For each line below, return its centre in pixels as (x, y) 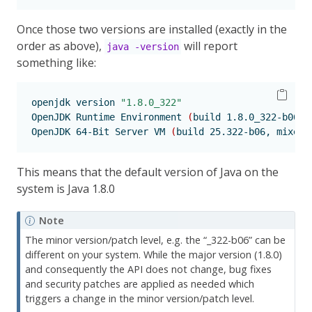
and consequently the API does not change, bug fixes (149, 270)
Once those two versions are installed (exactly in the (152, 29)
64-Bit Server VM (120, 132)
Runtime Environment (129, 117)
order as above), (61, 46)
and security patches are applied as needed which (140, 284)
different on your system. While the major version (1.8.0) (154, 255)
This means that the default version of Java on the (148, 172)
